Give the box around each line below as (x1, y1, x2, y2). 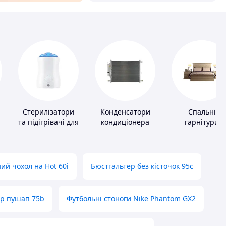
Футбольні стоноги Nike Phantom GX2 (67, 194, 196, 204)
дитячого (32, 127, 65, 137)
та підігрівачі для (18, 117, 79, 127)
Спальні (188, 107, 216, 117)
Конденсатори (100, 107, 150, 117)
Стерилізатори (23, 107, 74, 117)
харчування (28, 137, 69, 147)
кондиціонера (101, 117, 149, 127)
